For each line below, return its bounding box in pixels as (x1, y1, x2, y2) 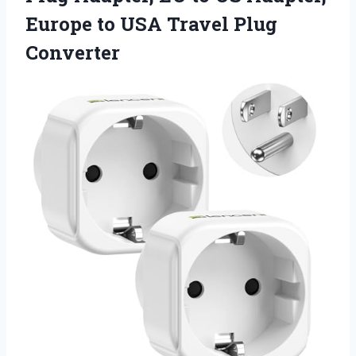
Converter (25, 39, 120, 65)
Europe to (25, 10, 120, 37)
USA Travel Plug (120, 10, 277, 37)
